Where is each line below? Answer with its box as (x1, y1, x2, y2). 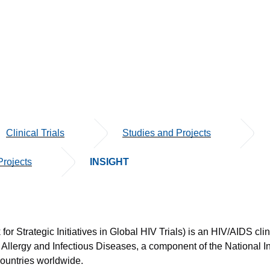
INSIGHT (90, 157, 129, 167)
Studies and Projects (122, 128, 211, 138)
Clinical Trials (6, 128, 64, 138)
